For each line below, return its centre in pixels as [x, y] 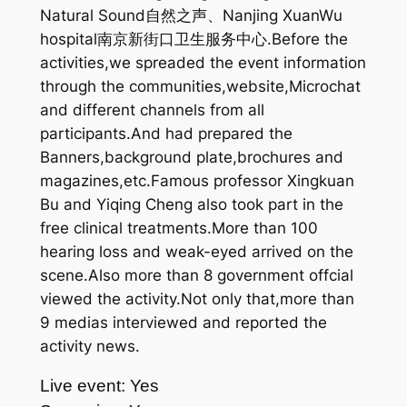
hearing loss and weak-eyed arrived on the [196, 252]
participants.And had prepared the [166, 134]
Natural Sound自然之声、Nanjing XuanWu [191, 16]
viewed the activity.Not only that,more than [197, 299]
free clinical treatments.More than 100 [179, 228]
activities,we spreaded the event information [203, 63]
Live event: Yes [99, 386]
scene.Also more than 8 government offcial [196, 276]
